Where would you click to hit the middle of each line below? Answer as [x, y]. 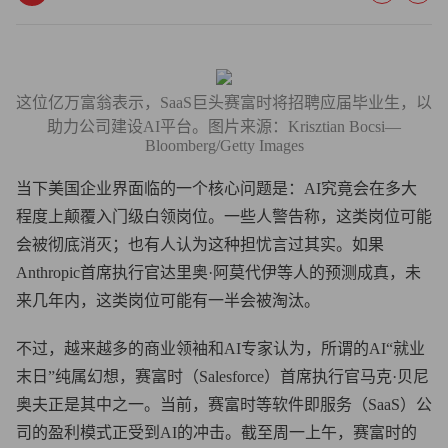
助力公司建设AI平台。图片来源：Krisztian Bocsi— [224, 126]
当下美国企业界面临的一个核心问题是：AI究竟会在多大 [216, 188]
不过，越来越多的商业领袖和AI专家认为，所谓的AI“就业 [220, 348]
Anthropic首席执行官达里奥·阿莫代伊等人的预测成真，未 [218, 272]
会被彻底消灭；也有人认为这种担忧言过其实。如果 [200, 244]
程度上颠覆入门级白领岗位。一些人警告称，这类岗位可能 [224, 216]
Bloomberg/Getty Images [224, 145]
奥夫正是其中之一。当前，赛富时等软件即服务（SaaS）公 [224, 404]
